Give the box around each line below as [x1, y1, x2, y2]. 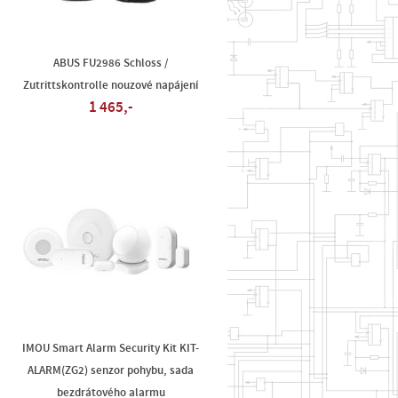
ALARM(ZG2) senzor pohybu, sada [28, 364, 195, 377]
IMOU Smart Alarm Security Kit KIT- [22, 342, 200, 354]
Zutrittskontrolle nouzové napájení [23, 79, 199, 92]
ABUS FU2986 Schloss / [53, 57, 169, 69]
